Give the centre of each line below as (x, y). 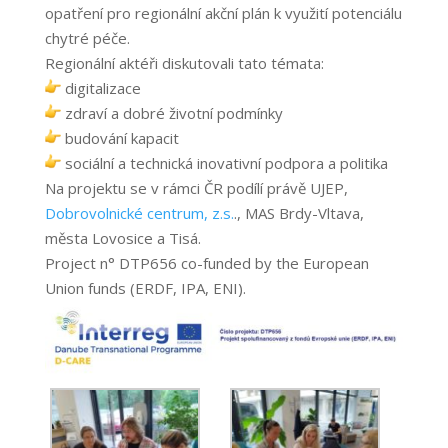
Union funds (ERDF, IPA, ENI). (145, 287)
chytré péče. (87, 37)
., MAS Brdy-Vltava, (298, 212)
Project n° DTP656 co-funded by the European (206, 262)
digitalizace (100, 87)
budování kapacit (119, 137)
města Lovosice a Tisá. (122, 237)
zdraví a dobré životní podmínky (171, 112)
